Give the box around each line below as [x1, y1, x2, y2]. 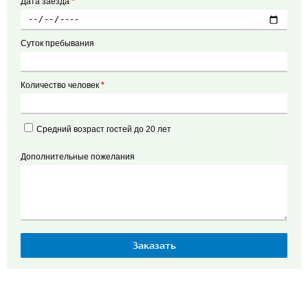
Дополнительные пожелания [21, 152, 135, 162]
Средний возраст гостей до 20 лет [36, 124, 171, 135]
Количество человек [21, 80, 101, 91]
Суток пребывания [21, 38, 94, 49]
